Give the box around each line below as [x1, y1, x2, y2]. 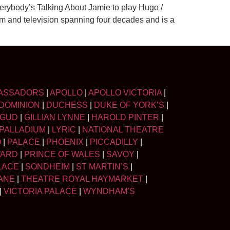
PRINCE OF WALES [24, 150, 100, 159]
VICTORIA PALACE [4, 187, 77, 196]
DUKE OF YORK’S [94, 101, 164, 110]
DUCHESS [46, 101, 88, 110]
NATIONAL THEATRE [82, 125, 164, 135]
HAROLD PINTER [91, 113, 159, 122]
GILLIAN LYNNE [24, 113, 85, 122]
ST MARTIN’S [76, 162, 128, 171]
